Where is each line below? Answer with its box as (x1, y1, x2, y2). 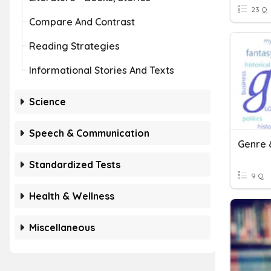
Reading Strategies (29, 40, 120, 52)
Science (29, 96, 66, 108)
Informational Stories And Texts (29, 64, 174, 76)
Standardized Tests (29, 158, 120, 171)
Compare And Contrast (29, 16, 135, 28)
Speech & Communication (29, 127, 149, 139)
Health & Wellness (29, 190, 114, 202)
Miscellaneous (29, 221, 95, 233)
